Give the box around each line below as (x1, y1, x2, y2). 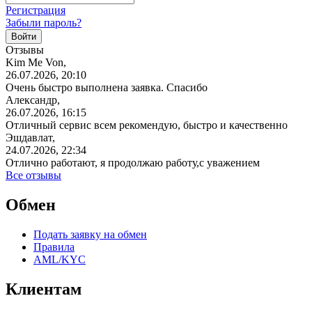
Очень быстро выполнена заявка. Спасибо (6, 81, 208, 93)
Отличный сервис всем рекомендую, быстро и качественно (6, 118, 288, 131)
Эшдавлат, (6, 131, 55, 143)
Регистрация (6, 3, 65, 16)
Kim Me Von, (6, 56, 66, 68)
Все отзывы (6, 169, 61, 181)
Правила (33, 240, 75, 253)
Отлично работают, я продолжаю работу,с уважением (6, 156, 260, 169)
